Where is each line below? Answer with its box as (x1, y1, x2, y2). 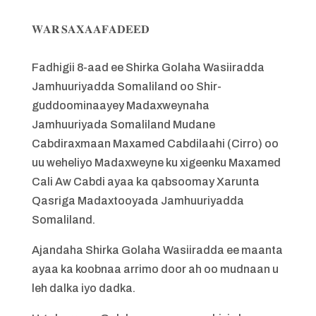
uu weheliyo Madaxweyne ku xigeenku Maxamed (31, 157, 281, 169)
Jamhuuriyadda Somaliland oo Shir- (31, 80, 221, 92)
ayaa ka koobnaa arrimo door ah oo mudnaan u (31, 263, 279, 275)
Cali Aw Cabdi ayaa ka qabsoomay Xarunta (31, 176, 260, 188)
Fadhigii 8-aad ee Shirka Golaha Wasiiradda (31, 61, 265, 73)
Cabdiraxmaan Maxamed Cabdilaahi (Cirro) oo (31, 138, 279, 150)
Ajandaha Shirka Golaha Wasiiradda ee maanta (31, 244, 283, 256)
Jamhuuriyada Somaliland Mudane (31, 119, 215, 130)
